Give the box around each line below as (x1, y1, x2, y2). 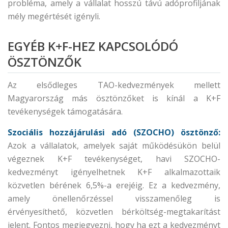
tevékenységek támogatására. (8, 106, 123, 117)
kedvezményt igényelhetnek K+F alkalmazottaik (8, 166, 220, 178)
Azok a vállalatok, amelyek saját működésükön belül (8, 140, 220, 151)
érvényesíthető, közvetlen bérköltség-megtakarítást (8, 206, 220, 217)
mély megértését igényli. (8, 11, 100, 22)
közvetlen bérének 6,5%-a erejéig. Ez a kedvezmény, (8, 180, 220, 191)
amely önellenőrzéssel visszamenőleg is (8, 193, 220, 204)
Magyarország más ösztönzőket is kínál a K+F (8, 93, 220, 104)
